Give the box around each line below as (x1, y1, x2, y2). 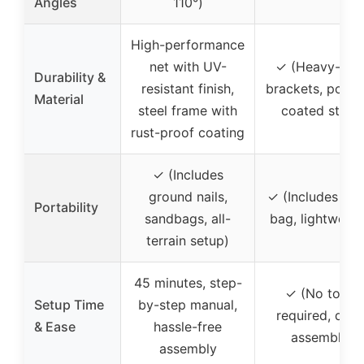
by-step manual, (138, 297, 237, 314)
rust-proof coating (131, 124, 245, 141)
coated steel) (281, 102, 362, 119)
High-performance (131, 37, 245, 54)
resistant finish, (141, 80, 234, 97)
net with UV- (149, 58, 227, 76)
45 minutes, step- (133, 275, 242, 292)
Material (34, 91, 84, 108)
